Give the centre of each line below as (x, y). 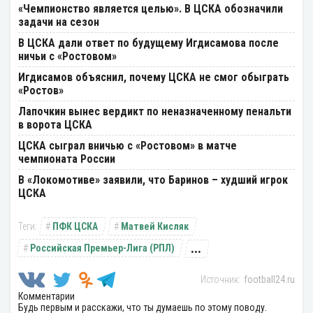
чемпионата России (67, 159)
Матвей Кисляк (155, 226)
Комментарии (46, 296)
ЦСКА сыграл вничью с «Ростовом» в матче (128, 145)
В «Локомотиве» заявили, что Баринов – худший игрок (153, 180)
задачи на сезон (59, 22)
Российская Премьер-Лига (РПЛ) (102, 248)
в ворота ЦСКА (55, 124)
